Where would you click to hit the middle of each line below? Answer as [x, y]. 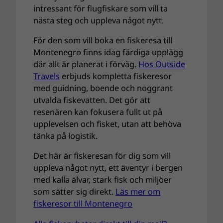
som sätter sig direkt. [75, 192]
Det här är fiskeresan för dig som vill [102, 156]
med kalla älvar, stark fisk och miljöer [103, 180]
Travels [47, 76]
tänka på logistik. [66, 136]
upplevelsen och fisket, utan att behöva [108, 124]
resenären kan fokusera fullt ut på [98, 112]
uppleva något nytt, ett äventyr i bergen [108, 168]
